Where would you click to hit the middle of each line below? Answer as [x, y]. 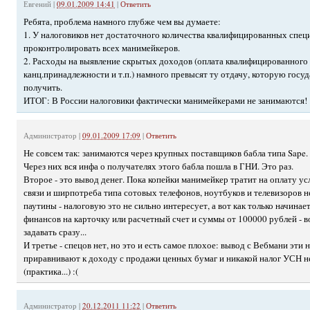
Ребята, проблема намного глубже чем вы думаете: [122, 22]
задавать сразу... [55, 231]
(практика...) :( [51, 271]
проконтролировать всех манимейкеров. [102, 48]
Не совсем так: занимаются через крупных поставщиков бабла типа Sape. [166, 153]
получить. [43, 88]
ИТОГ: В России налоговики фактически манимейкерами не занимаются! [165, 101]
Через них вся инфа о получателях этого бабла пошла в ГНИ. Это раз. [158, 166]
